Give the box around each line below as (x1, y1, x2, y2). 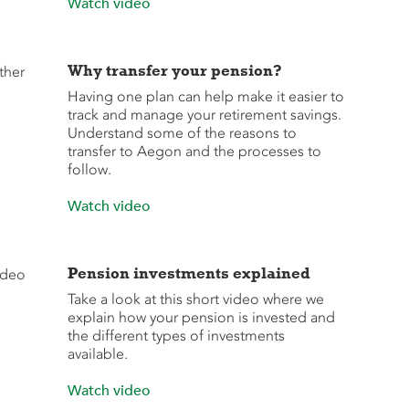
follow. (67, 161, 111, 178)
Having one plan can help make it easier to (67, 88, 344, 105)
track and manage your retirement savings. (67, 106, 341, 123)
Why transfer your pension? (67, 61, 282, 79)
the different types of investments (67, 327, 285, 344)
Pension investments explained (67, 264, 310, 282)
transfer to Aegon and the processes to (67, 142, 321, 160)
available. (67, 345, 128, 362)
